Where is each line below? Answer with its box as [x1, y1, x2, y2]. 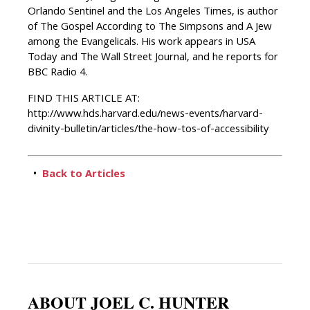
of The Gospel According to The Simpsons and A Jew [28, 19, 272, 37]
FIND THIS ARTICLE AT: [28, 91, 140, 109]
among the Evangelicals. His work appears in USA [28, 34, 255, 53]
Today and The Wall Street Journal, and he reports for [28, 49, 278, 68]
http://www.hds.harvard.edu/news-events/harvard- [28, 106, 263, 125]
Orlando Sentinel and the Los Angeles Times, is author [28, 3, 278, 22]
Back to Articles [42, 166, 125, 185]
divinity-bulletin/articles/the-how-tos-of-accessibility [28, 121, 269, 140]
